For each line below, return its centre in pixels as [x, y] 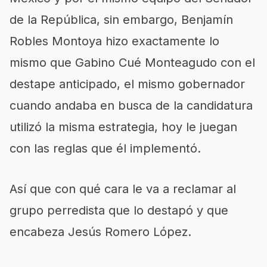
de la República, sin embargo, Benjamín [121, 20]
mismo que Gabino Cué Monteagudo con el [132, 63]
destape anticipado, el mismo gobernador [127, 84]
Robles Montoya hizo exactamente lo [114, 41]
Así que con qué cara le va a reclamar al [123, 189]
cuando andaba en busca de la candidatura [131, 105]
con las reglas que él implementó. [105, 148]
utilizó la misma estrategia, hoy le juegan [123, 127]
